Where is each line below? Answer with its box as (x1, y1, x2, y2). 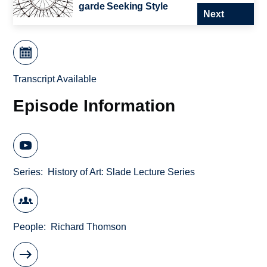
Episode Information (13, 95, 176, 115)
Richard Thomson (51, 221, 127, 232)
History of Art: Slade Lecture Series (48, 167, 195, 178)
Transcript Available (13, 74, 97, 85)
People (13, 221, 44, 232)
